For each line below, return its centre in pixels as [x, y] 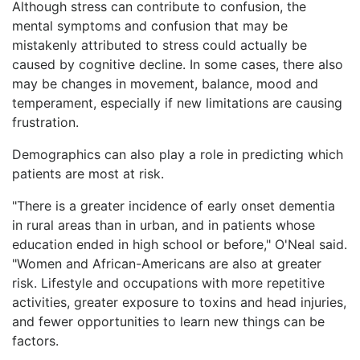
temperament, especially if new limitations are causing [177, 102]
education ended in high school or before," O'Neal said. [180, 244]
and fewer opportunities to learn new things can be [168, 321]
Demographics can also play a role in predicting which [178, 154]
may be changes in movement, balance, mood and [165, 83]
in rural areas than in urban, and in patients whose [164, 225]
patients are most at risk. [88, 173]
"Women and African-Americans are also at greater [167, 263]
